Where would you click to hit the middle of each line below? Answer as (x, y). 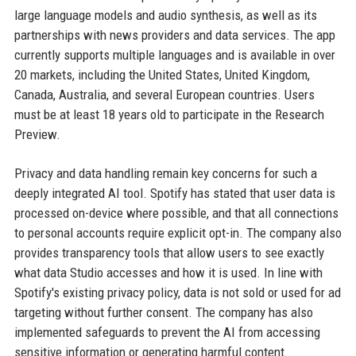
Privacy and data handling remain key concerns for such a (165, 173)
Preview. (37, 134)
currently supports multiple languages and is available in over (174, 54)
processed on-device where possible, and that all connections (176, 213)
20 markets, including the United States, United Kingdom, (162, 74)
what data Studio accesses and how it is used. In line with (168, 272)
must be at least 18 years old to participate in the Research (169, 114)
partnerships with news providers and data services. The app (174, 35)
